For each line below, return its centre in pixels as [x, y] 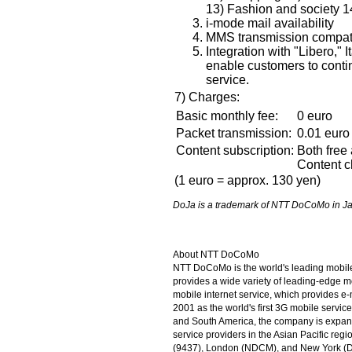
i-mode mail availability [270, 23]
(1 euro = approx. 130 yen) [247, 180]
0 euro [315, 115]
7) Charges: [207, 97]
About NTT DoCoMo [216, 254]
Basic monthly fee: [227, 115]
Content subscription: [235, 150]
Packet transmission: [234, 133]
